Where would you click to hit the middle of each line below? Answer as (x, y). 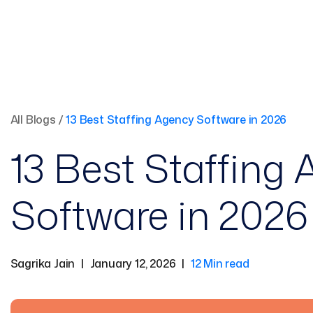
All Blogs (33, 119)
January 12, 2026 (133, 263)
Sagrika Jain (43, 263)
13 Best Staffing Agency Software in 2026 (176, 119)
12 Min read (220, 263)
